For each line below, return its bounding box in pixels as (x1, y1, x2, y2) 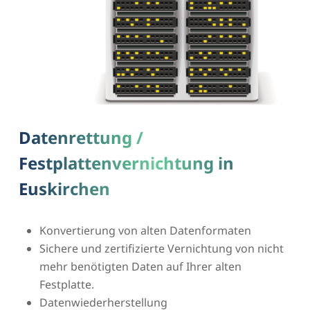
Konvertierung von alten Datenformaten (39, 222, 251, 238)
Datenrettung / (18, 125, 143, 149)
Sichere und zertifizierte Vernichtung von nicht (39, 240, 284, 256)
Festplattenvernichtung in (18, 151, 234, 174)
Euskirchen (18, 176, 110, 200)
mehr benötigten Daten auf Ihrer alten (39, 258, 241, 274)
